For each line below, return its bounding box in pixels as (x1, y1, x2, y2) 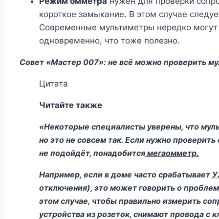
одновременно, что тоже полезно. (39, 36, 180, 46)
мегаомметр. (145, 148, 199, 158)
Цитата (39, 79, 68, 89)
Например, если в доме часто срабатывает (39, 170, 212, 180)
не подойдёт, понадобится (39, 148, 145, 158)
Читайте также (39, 100, 102, 110)
